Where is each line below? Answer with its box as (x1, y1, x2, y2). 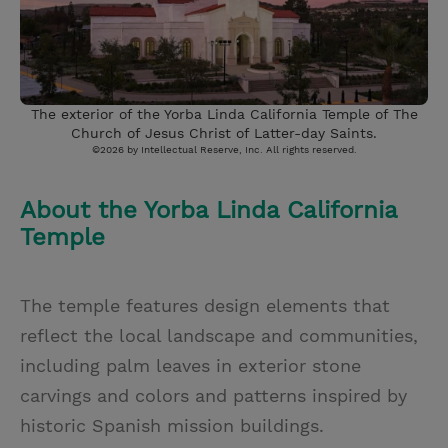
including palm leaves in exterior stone (20, 354, 361, 376)
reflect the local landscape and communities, (20, 324, 418, 346)
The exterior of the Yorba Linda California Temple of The (30, 105, 418, 122)
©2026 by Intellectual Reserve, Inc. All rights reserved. (91, 143, 357, 155)
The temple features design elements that (20, 294, 390, 316)
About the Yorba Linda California (20, 195, 397, 224)
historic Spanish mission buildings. (20, 414, 324, 436)
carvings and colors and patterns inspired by (20, 384, 407, 406)
